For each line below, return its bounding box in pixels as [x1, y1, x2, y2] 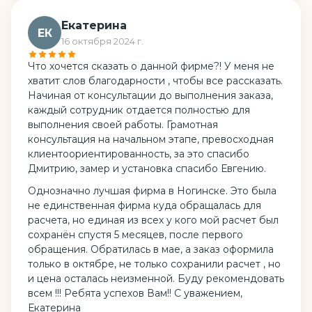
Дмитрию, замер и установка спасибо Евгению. [28, 162, 266, 175]
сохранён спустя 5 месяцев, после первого [28, 228, 243, 241]
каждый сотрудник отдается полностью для [28, 104, 250, 117]
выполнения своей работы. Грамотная [28, 118, 218, 132]
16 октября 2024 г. [61, 36, 143, 47]
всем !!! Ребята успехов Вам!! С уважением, [28, 286, 242, 299]
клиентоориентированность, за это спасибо [28, 148, 249, 161]
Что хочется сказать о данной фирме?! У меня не [28, 60, 274, 73]
